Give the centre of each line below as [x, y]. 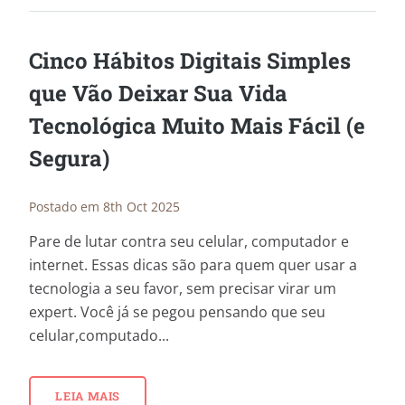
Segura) [69, 159]
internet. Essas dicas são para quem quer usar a [193, 265]
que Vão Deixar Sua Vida [158, 94]
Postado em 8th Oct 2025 [104, 207]
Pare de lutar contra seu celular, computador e [189, 242]
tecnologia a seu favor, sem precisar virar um [183, 289]
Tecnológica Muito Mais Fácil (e [197, 126]
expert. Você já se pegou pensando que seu [177, 312]
